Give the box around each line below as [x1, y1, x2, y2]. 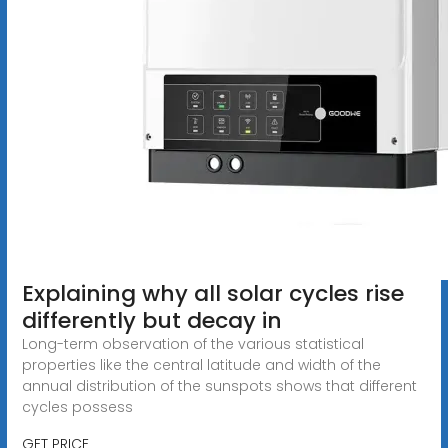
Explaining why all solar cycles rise [21, 277, 404, 309]
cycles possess [21, 396, 133, 417]
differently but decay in [21, 304, 282, 336]
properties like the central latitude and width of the [21, 354, 381, 375]
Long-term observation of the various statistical [21, 333, 364, 354]
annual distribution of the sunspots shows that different [21, 375, 417, 396]
